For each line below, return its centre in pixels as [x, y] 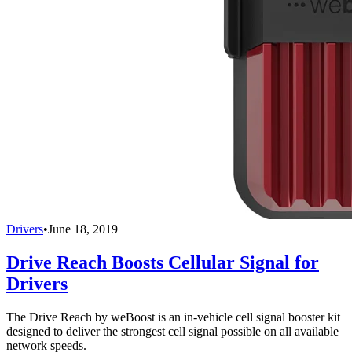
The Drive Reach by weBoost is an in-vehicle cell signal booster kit [173, 317]
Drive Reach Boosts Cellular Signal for [163, 263]
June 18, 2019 [83, 229]
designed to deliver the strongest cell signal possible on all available [172, 332]
